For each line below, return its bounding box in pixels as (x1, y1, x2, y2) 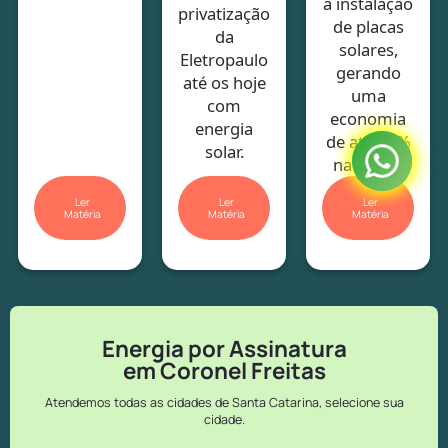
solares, (338, 37, 398, 61)
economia (330, 106, 406, 130)
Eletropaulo (180, 47, 268, 71)
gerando (335, 60, 401, 84)
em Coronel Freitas (122, 354, 326, 386)
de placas (332, 14, 404, 38)
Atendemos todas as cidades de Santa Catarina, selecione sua (44, 393, 404, 411)
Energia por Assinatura (101, 332, 347, 364)
